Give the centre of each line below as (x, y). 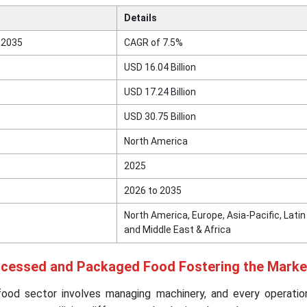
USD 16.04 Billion (160, 67)
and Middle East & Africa (177, 230)
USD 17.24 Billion (160, 92)
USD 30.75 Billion (160, 117)
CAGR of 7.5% (153, 43)
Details (140, 18)
